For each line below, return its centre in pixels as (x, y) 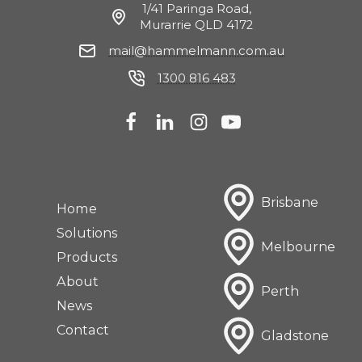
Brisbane (289, 202)
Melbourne (298, 247)
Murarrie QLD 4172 (196, 25)
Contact (82, 329)
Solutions (86, 232)
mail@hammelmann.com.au (196, 51)
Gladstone (295, 336)
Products (86, 257)
